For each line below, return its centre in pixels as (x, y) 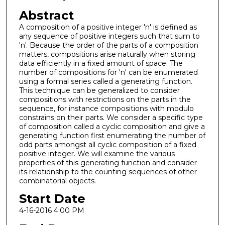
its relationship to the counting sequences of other (108, 172)
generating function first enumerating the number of (112, 135)
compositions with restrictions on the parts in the (105, 99)
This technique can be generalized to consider (99, 90)
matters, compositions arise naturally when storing (107, 54)
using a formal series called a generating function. (105, 81)
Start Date (52, 199)
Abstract (46, 15)
